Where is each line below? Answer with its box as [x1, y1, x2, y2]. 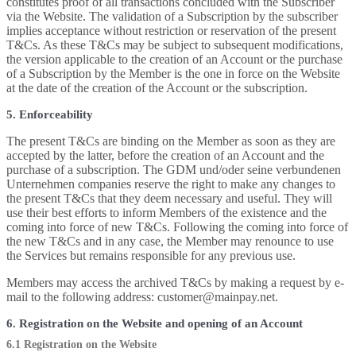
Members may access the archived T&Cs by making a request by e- [6, 276, 344, 289]
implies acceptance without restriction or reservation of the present [6, 24, 336, 37]
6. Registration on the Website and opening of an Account [6, 317, 303, 330]
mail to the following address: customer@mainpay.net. [6, 290, 278, 304]
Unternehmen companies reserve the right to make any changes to [6, 177, 335, 191]
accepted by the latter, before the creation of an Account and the [6, 149, 324, 162]
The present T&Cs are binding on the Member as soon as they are [6, 134, 335, 148]
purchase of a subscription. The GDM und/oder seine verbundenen [6, 163, 341, 176]
